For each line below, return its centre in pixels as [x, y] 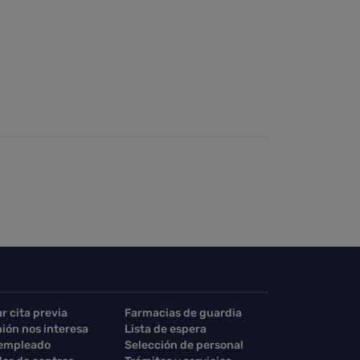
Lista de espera [166, 329]
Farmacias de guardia [183, 313]
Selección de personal [184, 345]
